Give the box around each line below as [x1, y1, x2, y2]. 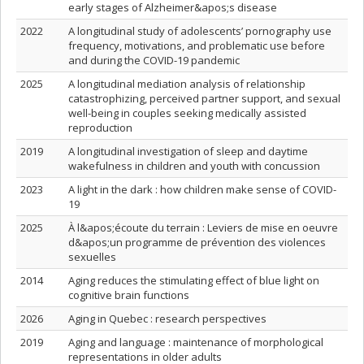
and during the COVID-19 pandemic [68, 53, 240, 67]
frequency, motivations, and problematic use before [68, 38, 325, 53]
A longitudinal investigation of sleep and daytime [68, 144, 308, 158]
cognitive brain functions [68, 288, 189, 302]
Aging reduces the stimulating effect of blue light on [68, 273, 319, 288]
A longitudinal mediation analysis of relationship [68, 76, 305, 91]
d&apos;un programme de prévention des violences [68, 235, 326, 249]
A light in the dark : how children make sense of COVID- [68, 182, 336, 197]
